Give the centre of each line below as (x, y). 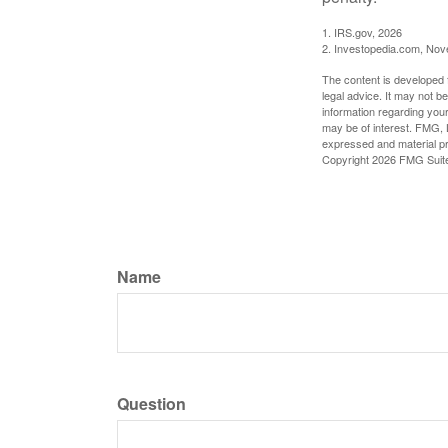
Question (151, 404)
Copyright (347, 159)
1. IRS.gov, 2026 (362, 32)
